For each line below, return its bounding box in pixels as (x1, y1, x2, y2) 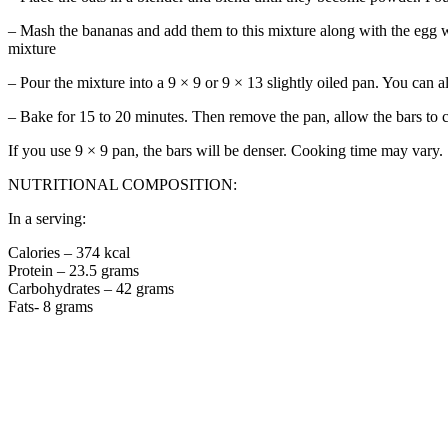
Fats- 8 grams (8, 297, 93, 315)
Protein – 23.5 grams (8, 261, 139, 279)
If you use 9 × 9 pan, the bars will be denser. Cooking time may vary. (8, 141, 443, 159)
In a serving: (8, 209, 86, 227)
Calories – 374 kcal (8, 243, 130, 261)
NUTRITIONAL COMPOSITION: (8, 175, 237, 193)
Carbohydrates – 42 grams (8, 279, 174, 297)
